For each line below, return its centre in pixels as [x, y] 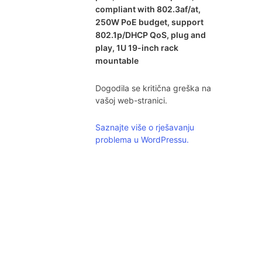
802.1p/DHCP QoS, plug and [150, 35]
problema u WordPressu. [142, 139]
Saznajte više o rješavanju [144, 127]
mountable [117, 60]
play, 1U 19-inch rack [137, 47]
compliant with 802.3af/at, [148, 9]
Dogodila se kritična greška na [153, 88]
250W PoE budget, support [149, 22]
